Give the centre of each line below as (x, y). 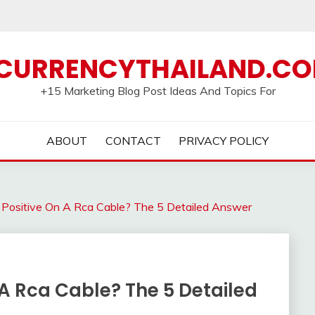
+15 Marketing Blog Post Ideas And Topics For (157, 91)
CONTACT (133, 141)
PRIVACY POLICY (224, 141)
